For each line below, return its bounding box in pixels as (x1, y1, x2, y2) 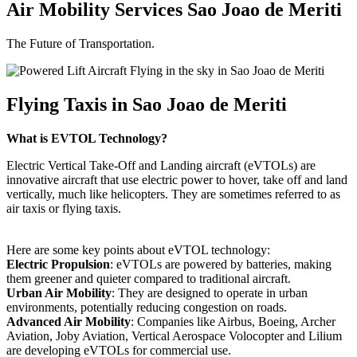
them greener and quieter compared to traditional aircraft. (6, 271, 291, 285)
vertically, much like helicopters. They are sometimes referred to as (6, 186, 340, 201)
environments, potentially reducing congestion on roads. (6, 300, 287, 314)
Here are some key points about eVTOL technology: (6, 242, 270, 257)
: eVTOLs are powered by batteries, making (110, 257, 331, 271)
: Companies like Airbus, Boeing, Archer (131, 314, 335, 328)
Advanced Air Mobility (6, 314, 131, 328)
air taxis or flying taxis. (6, 201, 121, 215)
